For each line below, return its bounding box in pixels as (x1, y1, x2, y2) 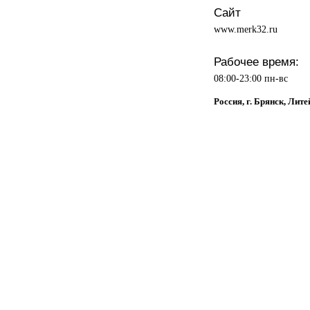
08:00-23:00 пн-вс (213, 72, 288, 84)
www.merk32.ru (213, 23, 277, 35)
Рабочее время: (213, 54, 299, 69)
